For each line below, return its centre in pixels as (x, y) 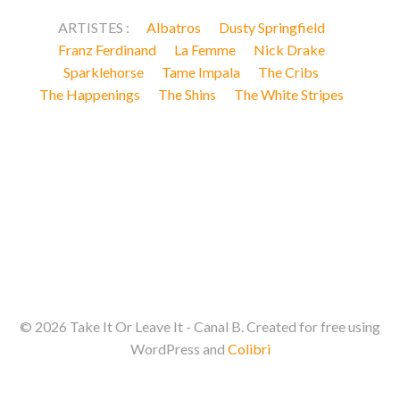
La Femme (204, 50)
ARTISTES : (95, 27)
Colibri (249, 349)
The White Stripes (288, 94)
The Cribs (288, 72)
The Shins (187, 94)
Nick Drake (289, 50)
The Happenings (89, 94)
